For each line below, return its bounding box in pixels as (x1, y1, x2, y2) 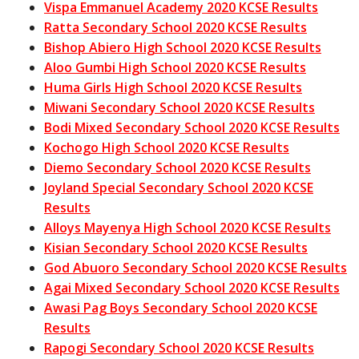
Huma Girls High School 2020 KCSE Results (44, 78, 302, 96)
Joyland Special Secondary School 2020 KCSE (44, 178, 313, 196)
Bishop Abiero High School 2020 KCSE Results (44, 38, 321, 56)
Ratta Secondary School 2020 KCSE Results (44, 18, 307, 36)
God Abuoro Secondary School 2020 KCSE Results (44, 258, 347, 276)
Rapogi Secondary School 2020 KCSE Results (44, 338, 314, 357)
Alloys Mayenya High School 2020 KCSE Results (44, 218, 331, 236)
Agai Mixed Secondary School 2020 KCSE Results (44, 278, 340, 296)
